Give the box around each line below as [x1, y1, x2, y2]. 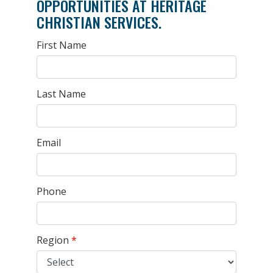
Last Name [37, 87, 86, 101]
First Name [37, 38, 87, 52]
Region [37, 233, 69, 247]
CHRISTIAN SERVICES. [37, 10, 161, 33]
